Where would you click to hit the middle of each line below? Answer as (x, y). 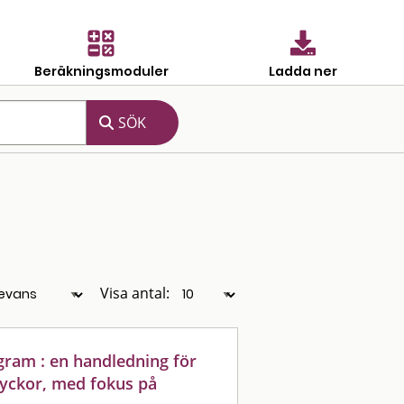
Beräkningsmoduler (101, 71)
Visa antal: (135, 293)
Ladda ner (303, 71)
